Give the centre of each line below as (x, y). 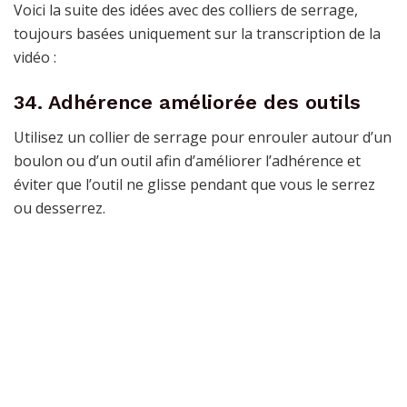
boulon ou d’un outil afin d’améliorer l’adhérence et (187, 161)
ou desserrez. (60, 208)
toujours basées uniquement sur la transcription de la (197, 34)
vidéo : (35, 58)
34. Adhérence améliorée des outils (187, 102)
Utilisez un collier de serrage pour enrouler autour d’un (203, 138)
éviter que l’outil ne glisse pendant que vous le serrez (194, 185)
